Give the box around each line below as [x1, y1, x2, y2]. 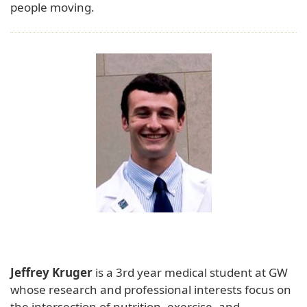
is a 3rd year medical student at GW [93, 264, 288, 280]
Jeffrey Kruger [10, 264, 93, 280]
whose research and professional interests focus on [10, 281, 291, 297]
